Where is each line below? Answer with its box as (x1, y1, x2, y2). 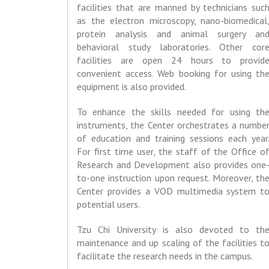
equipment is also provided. (77, 80, 186, 93)
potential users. (77, 198, 140, 211)
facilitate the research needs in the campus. (77, 250, 253, 262)
